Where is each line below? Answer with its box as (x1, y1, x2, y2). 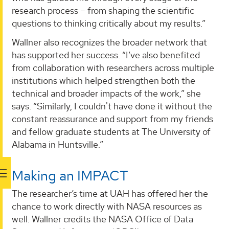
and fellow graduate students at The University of (12, 126, 211, 138)
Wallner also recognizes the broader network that (12, 36, 207, 49)
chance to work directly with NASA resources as (12, 200, 202, 213)
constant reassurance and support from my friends (12, 113, 213, 125)
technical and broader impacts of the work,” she (12, 87, 201, 100)
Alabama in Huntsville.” (12, 139, 103, 151)
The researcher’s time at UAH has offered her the (12, 188, 208, 200)
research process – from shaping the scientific (12, 4, 194, 16)
